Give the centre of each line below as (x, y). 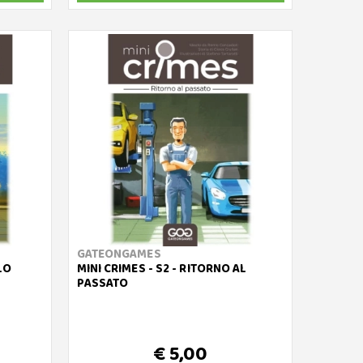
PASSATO (102, 284)
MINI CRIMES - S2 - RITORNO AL (162, 269)
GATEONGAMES (119, 254)
